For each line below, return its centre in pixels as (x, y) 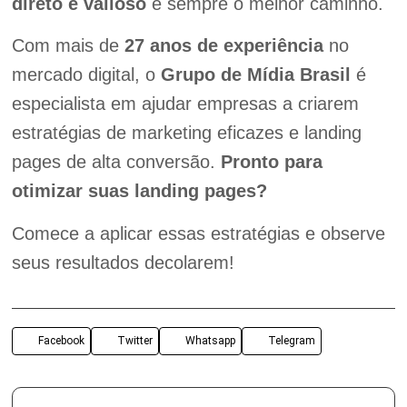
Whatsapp (210, 341)
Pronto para (271, 162)
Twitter (134, 341)
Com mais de (68, 46)
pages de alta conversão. (116, 162)
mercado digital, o (86, 75)
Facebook (61, 341)
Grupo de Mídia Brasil (255, 75)
